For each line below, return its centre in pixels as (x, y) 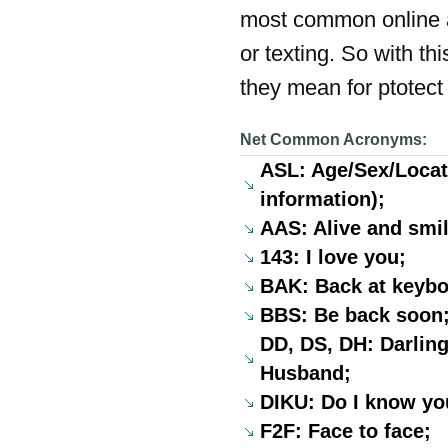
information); (322, 198)
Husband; (305, 372)
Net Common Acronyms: (333, 138)
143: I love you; (333, 256)
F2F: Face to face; (345, 430)
